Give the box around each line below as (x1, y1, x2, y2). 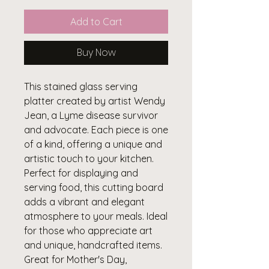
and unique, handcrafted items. (24, 238, 162, 251)
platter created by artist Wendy (24, 94, 165, 107)
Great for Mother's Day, (24, 253, 127, 265)
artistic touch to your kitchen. (24, 152, 154, 165)
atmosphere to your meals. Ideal (24, 210, 168, 222)
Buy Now (76, 45, 116, 59)
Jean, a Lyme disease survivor (24, 109, 158, 121)
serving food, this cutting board (24, 181, 163, 193)
